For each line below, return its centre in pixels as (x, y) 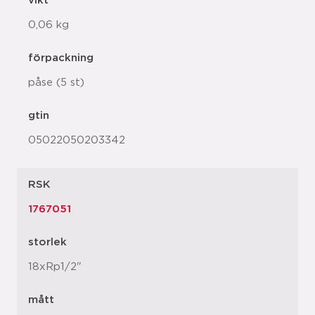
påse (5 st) (56, 83)
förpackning (61, 58)
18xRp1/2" (55, 267)
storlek (47, 242)
